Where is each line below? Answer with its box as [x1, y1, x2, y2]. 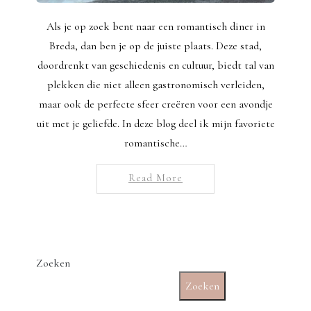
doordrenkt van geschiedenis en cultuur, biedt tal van [37, 58, 274, 72]
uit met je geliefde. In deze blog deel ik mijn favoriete [36, 116, 275, 131]
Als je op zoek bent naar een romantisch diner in [46, 19, 265, 33]
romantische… [124, 135, 187, 150]
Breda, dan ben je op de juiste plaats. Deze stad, [49, 38, 262, 53]
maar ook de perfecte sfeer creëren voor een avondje [38, 96, 273, 111]
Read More [128, 171, 183, 184]
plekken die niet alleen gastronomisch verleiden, [47, 77, 264, 92]
